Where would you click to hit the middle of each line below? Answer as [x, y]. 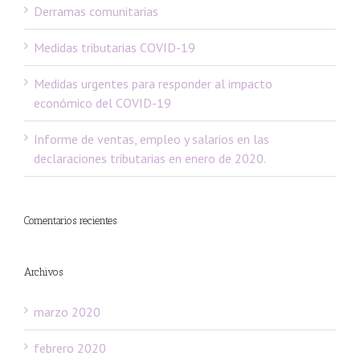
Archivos [43, 272]
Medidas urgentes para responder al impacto [153, 83]
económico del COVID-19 [102, 102]
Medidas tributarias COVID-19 [115, 47]
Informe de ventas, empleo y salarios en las [151, 139]
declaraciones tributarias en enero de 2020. [150, 158]
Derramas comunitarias [96, 11]
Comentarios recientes [70, 220]
